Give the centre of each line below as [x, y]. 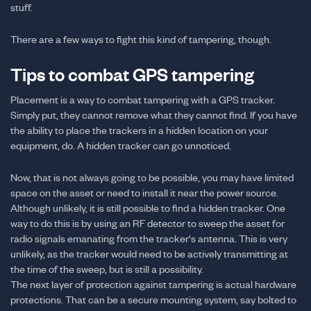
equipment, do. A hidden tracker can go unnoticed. [121, 145]
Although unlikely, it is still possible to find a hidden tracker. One [148, 208]
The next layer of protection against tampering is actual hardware [153, 284]
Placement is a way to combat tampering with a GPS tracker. [143, 100]
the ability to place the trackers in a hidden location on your [139, 130]
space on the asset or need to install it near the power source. [144, 193]
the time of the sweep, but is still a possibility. [107, 269]
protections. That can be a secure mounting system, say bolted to [153, 300]
